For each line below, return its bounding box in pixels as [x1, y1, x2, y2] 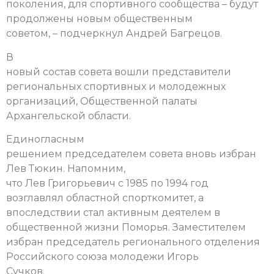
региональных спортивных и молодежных [6, 80, 226, 92]
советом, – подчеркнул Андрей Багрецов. [6, 28, 222, 40]
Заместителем [172, 221, 246, 233]
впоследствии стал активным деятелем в [6, 206, 220, 218]
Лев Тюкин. [6, 162, 67, 174]
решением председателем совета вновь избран [6, 147, 256, 160]
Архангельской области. [6, 109, 131, 122]
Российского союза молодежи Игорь [6, 250, 199, 262]
